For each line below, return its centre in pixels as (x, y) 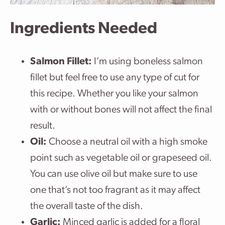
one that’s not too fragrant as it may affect (115, 190)
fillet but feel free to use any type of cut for (115, 78)
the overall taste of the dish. (87, 206)
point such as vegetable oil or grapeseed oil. (121, 158)
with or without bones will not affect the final (121, 110)
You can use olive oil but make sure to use (114, 174)
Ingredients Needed (84, 29)
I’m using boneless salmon (148, 62)
